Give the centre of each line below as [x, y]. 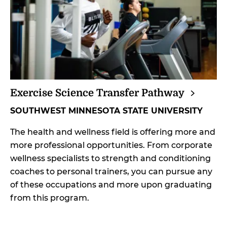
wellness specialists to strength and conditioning [110, 159]
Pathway [163, 93]
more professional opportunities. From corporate [111, 145]
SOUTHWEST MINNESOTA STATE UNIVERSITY [106, 111]
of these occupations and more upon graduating [111, 185]
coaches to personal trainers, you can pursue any [111, 172]
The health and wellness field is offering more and [113, 132]
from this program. [50, 198]
